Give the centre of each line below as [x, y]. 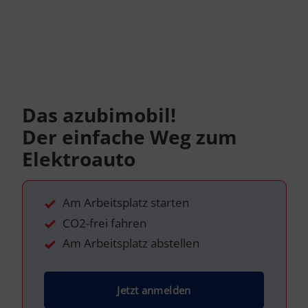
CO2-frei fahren [104, 223]
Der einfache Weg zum [129, 136]
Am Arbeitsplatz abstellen [131, 243]
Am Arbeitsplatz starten [125, 203]
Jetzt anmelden [154, 290]
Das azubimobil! [99, 114]
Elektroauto [78, 158]
